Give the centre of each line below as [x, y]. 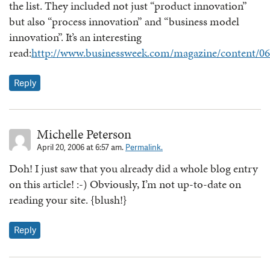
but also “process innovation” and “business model [124, 21]
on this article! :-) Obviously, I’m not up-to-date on [125, 184]
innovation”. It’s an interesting [75, 37]
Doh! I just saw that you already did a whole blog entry [133, 169]
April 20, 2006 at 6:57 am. [81, 148]
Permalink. [144, 148]
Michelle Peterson [84, 134]
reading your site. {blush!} [68, 200]
